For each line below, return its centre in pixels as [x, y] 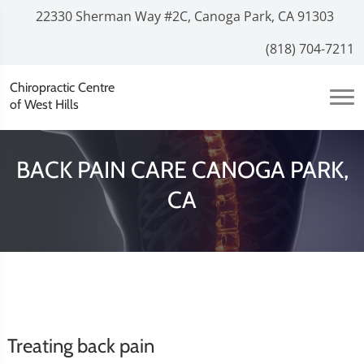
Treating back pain [81, 346]
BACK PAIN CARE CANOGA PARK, [182, 169]
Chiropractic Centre [62, 87]
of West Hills [44, 104]
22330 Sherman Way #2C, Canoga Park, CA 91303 [183, 16]
